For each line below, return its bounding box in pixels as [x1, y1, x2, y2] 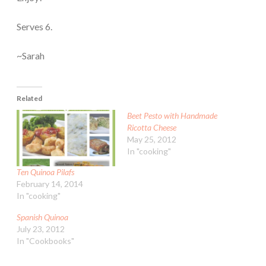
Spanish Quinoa [17, 211, 68, 222]
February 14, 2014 [17, 178, 83, 189]
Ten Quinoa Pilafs [17, 166, 74, 177]
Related [17, 93, 42, 103]
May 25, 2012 [127, 134, 176, 144]
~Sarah [17, 49, 45, 61]
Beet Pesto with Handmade [127, 110, 217, 121]
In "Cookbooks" [17, 235, 74, 246]
